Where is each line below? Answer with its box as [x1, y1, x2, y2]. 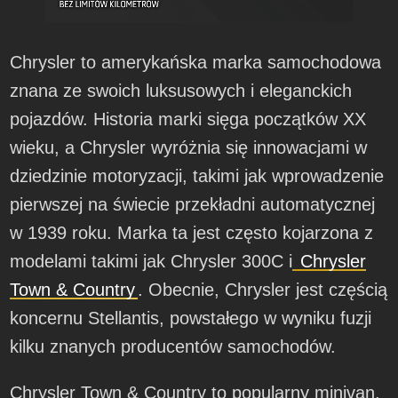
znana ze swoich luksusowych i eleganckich [10, 81, 353, 101]
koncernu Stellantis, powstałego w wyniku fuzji [10, 308, 372, 329]
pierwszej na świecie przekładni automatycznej [10, 195, 376, 215]
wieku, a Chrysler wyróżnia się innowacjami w [10, 138, 368, 158]
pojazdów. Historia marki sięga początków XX [10, 109, 367, 130]
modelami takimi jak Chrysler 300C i [10, 251, 293, 272]
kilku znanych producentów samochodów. [10, 337, 337, 357]
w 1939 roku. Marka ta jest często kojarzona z [10, 223, 374, 243]
